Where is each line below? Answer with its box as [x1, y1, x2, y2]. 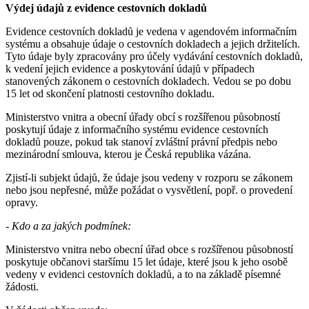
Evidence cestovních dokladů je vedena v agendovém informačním [6, 26, 297, 37]
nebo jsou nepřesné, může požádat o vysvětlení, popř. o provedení [6, 184, 292, 196]
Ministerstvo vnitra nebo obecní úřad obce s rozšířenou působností [6, 243, 293, 255]
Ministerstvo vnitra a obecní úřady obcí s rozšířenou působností [6, 111, 280, 123]
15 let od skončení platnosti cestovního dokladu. [6, 88, 215, 99]
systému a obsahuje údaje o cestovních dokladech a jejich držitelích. [6, 38, 300, 50]
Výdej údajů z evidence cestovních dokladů [6, 2, 207, 14]
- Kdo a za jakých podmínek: [6, 220, 131, 232]
